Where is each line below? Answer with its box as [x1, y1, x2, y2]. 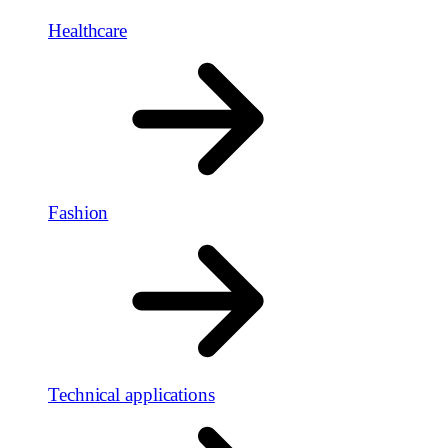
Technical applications [48, 384, 215, 405]
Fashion [48, 202, 109, 223]
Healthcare [48, 20, 127, 41]
